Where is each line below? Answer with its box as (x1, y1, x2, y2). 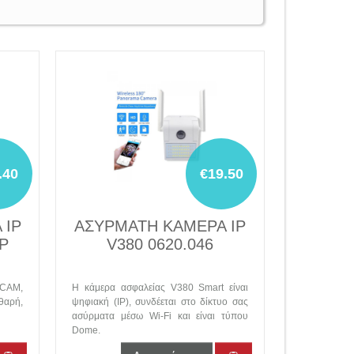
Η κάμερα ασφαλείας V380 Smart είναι (72, 282, 248, 293)
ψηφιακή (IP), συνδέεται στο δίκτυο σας (72, 296, 248, 307)
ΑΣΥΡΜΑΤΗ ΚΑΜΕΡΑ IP (74, 217, 247, 235)
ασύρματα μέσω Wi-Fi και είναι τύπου (72, 311, 248, 322)
